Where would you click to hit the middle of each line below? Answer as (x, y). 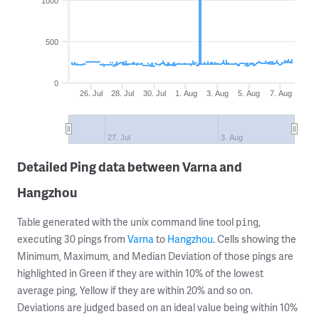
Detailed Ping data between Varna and (130, 166)
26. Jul (91, 93)
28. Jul (123, 93)
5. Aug (249, 93)
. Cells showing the (255, 239)
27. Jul (119, 137)
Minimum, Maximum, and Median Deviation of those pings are (155, 256)
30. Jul (154, 93)
